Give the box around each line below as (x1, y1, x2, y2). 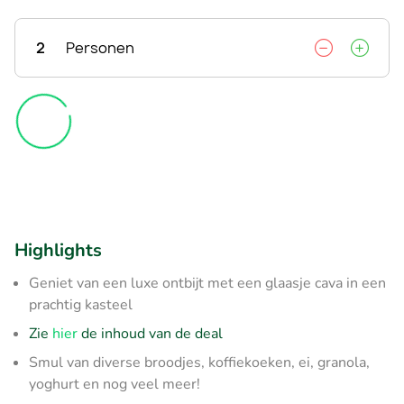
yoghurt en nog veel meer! (29, 373, 200, 394)
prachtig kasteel (29, 294, 133, 315)
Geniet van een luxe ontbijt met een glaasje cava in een (29, 272, 386, 293)
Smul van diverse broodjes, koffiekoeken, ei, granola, (29, 352, 370, 372)
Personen (66, 37, 134, 58)
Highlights (14, 237, 102, 262)
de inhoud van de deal (78, 323, 223, 344)
